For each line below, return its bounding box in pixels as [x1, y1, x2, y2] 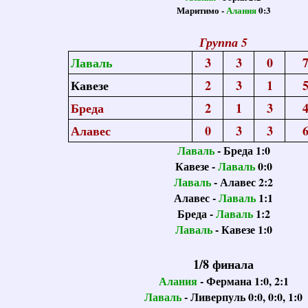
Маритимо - [176, 3, 226, 16]
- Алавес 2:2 [211, 174, 273, 190]
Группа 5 [199, 34, 247, 51]
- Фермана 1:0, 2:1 [197, 273, 289, 289]
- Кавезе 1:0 [212, 221, 272, 237]
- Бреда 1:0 [214, 142, 270, 158]
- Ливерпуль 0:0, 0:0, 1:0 [184, 289, 302, 305]
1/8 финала [193, 255, 254, 273]
